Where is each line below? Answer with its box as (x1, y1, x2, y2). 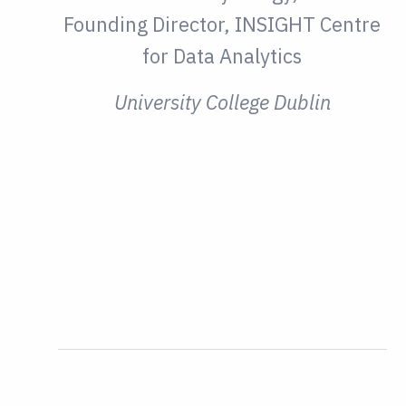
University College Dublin (113, 89, 331, 116)
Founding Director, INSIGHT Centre (63, 11, 382, 38)
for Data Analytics (142, 43, 303, 70)
